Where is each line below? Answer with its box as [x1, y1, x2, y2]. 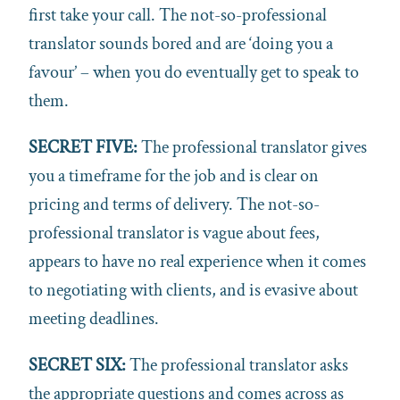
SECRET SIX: [29, 353, 126, 377]
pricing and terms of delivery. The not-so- [29, 192, 320, 216]
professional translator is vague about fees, [29, 221, 320, 245]
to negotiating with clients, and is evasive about [29, 278, 358, 302]
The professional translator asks [126, 353, 348, 377]
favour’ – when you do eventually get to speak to [29, 60, 359, 84]
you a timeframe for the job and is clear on [29, 163, 319, 187]
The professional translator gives [141, 135, 367, 159]
